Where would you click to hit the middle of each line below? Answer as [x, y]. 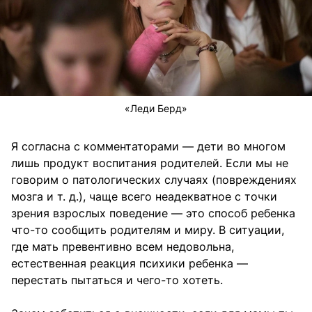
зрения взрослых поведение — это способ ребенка [153, 213]
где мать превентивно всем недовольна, [123, 246]
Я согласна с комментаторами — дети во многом [148, 146]
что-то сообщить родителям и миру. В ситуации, [148, 229]
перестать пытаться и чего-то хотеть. [117, 280]
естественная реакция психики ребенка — [130, 263]
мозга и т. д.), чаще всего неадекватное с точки [144, 196]
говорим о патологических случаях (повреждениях [154, 179]
